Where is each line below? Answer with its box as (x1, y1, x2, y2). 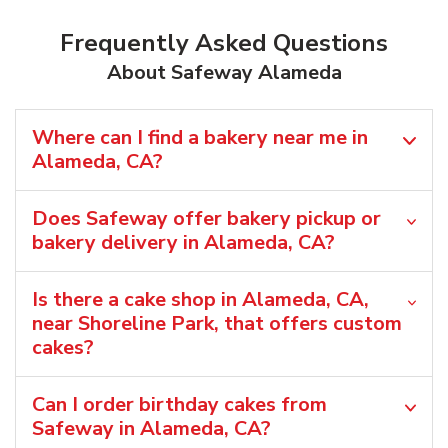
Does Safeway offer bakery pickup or (32, 204, 381, 232)
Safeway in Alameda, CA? (32, 414, 271, 442)
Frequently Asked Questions (60, 26, 388, 59)
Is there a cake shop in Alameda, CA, (32, 285, 369, 313)
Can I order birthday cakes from (32, 390, 327, 418)
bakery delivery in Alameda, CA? (32, 228, 335, 256)
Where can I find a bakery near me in (32, 123, 368, 151)
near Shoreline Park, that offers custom (32, 309, 402, 337)
